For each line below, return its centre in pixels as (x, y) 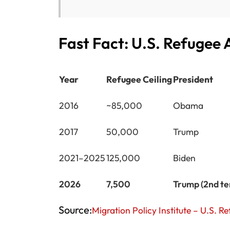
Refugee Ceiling (139, 79)
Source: (75, 209)
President (193, 79)
